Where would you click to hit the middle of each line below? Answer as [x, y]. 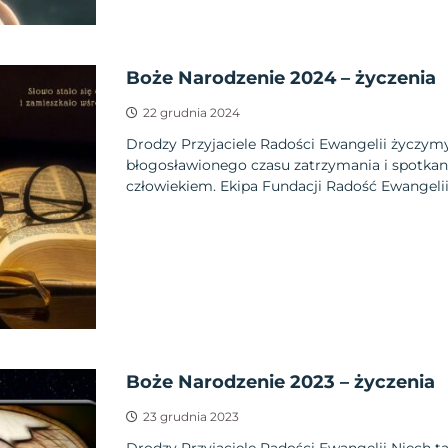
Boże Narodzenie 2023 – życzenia [280, 382]
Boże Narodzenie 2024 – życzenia [280, 77]
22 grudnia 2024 [191, 112]
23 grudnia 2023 [190, 417]
